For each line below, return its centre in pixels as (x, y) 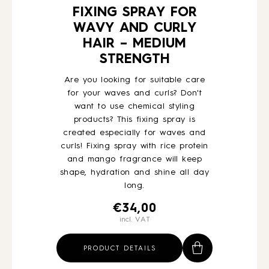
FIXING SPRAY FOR (134, 13)
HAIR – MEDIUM (134, 44)
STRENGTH (134, 59)
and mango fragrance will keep (134, 159)
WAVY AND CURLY (134, 28)
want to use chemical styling (134, 106)
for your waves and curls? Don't (134, 93)
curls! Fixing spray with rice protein (134, 146)
